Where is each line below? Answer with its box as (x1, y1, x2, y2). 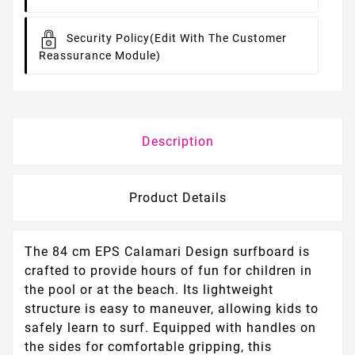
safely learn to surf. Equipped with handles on (25, 320, 316, 336)
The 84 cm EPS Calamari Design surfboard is (25, 244, 310, 260)
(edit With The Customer (150, 32, 287, 45)
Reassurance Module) (39, 49, 161, 63)
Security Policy (67, 32, 150, 45)
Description (141, 134, 214, 150)
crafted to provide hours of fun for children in (25, 263, 312, 279)
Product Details (128, 190, 227, 206)
